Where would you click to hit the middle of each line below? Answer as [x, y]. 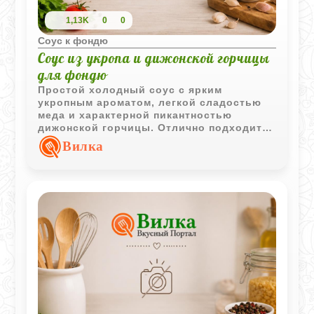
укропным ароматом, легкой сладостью [150, 102]
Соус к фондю [73, 41]
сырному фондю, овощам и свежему [141, 140]
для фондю [73, 75]
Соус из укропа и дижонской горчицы [154, 58]
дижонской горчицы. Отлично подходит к [155, 128]
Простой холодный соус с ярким [130, 90]
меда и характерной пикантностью [135, 115]
